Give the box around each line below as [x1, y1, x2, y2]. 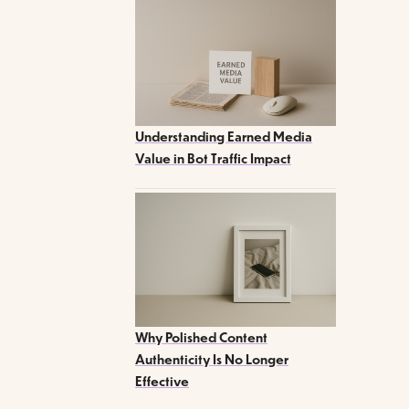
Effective [135, 372, 189, 390]
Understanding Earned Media [135, 128, 312, 146]
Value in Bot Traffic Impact [135, 150, 291, 168]
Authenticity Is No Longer [135, 350, 288, 368]
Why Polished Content [135, 328, 267, 346]
